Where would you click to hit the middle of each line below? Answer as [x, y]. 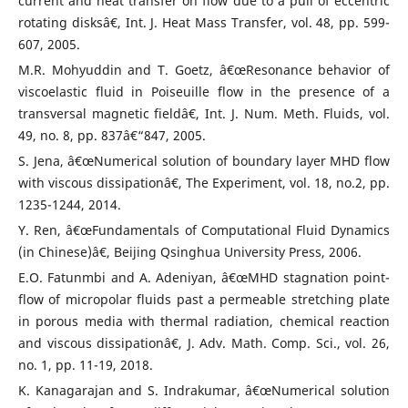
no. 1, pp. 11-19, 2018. [85, 365]
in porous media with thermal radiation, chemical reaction [204, 321]
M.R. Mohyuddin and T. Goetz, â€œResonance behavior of [204, 70]
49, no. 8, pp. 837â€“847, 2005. [112, 136]
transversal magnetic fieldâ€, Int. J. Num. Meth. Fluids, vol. [204, 114]
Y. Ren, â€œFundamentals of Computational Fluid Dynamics [204, 230]
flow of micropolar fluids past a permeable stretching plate [204, 300]
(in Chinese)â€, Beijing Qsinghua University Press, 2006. [189, 252]
